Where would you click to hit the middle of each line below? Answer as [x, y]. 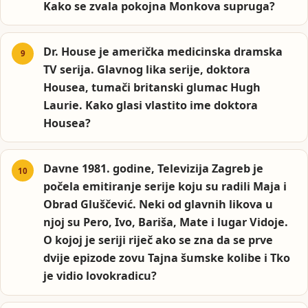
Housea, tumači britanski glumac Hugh [152, 87]
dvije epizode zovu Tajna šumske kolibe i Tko [167, 258]
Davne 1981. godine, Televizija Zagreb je [154, 169]
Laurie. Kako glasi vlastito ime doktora [151, 105]
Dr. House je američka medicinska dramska [163, 51]
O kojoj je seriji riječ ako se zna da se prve [158, 240]
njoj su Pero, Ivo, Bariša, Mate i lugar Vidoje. [166, 222]
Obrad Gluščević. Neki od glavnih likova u [158, 205]
